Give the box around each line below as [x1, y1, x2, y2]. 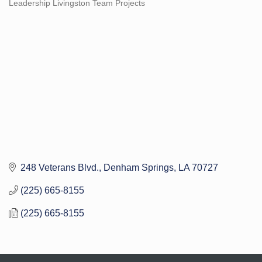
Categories [8, 5, 49, 15]
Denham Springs [104, 162, 174, 173]
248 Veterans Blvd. [20, 162, 99, 173]
